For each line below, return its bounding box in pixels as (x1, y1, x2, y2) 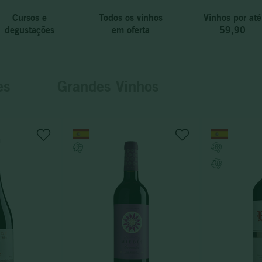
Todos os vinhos (99, 11, 163, 23)
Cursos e (12, 11, 47, 23)
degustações (4, 23, 54, 36)
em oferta (112, 23, 150, 36)
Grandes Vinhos (57, 77, 159, 96)
